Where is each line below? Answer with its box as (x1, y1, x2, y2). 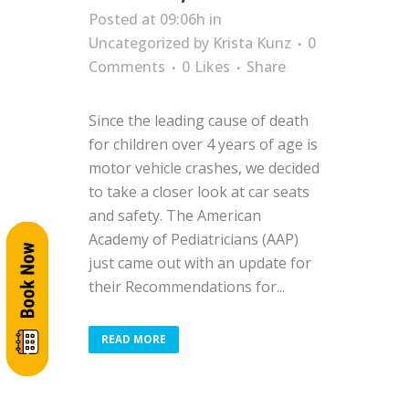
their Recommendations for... (89, 277, 285, 297)
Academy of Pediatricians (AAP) (89, 229, 299, 249)
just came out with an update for (89, 253, 311, 273)
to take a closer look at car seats (89, 182, 309, 202)
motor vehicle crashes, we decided (89, 158, 320, 178)
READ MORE (101, 333, 166, 346)
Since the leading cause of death (89, 110, 309, 131)
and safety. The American (89, 205, 261, 225)
